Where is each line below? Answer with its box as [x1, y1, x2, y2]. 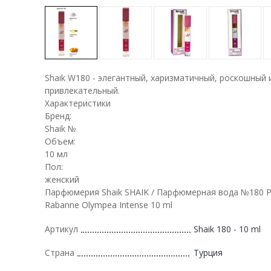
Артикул [45, 223, 78, 235]
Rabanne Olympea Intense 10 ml [45, 198, 172, 211]
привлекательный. [45, 84, 120, 96]
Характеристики [45, 97, 111, 109]
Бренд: [45, 109, 71, 122]
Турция [194, 246, 223, 258]
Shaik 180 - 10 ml [194, 223, 261, 235]
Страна [45, 246, 74, 258]
